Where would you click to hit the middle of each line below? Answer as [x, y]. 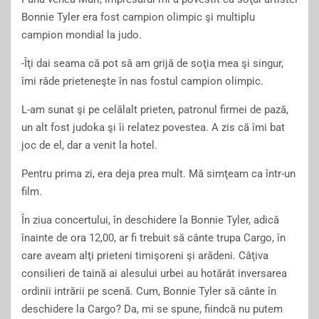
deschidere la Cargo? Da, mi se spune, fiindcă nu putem [152, 309]
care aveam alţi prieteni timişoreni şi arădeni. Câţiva [145, 256]
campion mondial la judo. [82, 35]
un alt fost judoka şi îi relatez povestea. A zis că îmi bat [153, 127]
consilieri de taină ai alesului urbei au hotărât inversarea [154, 273]
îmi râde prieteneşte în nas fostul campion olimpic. [142, 81]
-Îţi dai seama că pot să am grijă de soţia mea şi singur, [152, 63]
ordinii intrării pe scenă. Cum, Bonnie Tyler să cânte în [149, 291]
